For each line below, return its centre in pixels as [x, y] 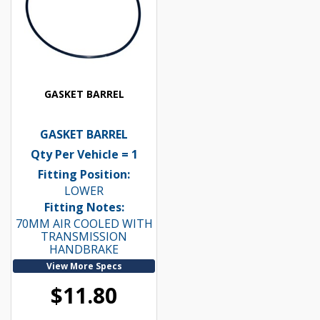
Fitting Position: [84, 174]
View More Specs [84, 266]
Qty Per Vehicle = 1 [84, 154]
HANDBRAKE [84, 249]
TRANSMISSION [84, 236]
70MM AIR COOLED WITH [84, 223]
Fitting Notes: [84, 207]
